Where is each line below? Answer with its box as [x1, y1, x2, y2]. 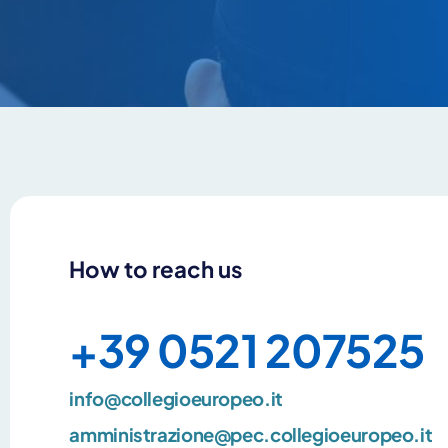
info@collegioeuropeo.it [69, 386, 283, 410]
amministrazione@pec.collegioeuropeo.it [69, 422, 433, 446]
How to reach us [69, 254, 243, 283]
